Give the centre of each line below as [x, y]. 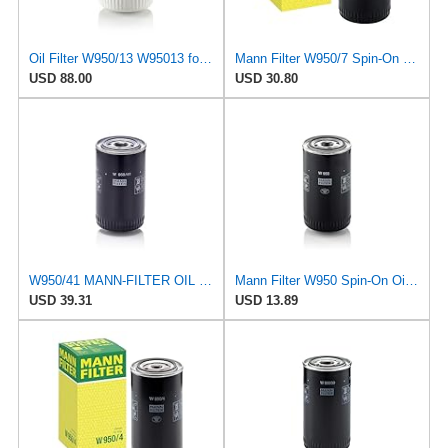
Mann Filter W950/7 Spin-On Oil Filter [409, 58]
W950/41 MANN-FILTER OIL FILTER [205, 280]
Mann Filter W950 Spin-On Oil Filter [411, 280]
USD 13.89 [266, 300]
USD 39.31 [60, 300]
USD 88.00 [60, 78]
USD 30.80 [266, 78]
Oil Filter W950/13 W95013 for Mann [205, 58]
